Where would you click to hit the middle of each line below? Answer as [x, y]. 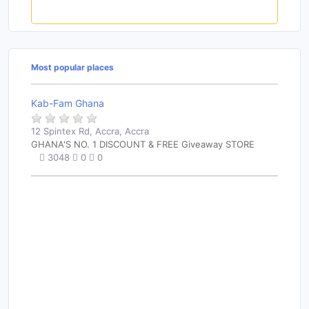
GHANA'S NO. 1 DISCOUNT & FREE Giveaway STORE [143, 144]
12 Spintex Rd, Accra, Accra [90, 131]
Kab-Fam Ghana [68, 103]
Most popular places [72, 68]
